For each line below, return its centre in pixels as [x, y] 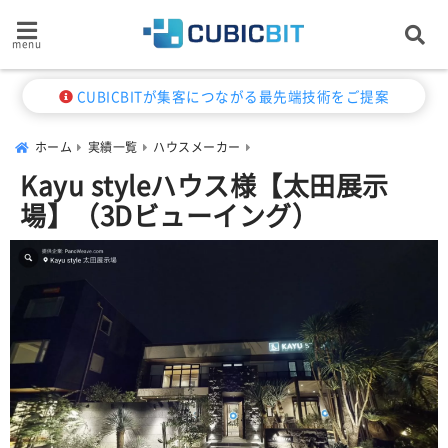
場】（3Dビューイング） [169, 214]
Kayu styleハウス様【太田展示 [204, 184]
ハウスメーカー [197, 146]
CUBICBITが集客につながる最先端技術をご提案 [231, 96]
